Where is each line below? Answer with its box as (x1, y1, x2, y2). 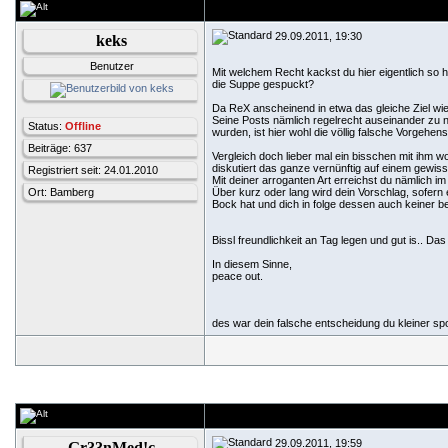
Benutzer (89, 60, 134, 72)
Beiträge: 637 (28, 142, 92, 154)
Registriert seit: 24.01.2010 (28, 164, 158, 176)
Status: (28, 120, 65, 132)
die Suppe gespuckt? (212, 78, 314, 90)
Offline (65, 120, 101, 132)
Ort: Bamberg (28, 186, 94, 198)
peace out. (212, 270, 263, 282)
